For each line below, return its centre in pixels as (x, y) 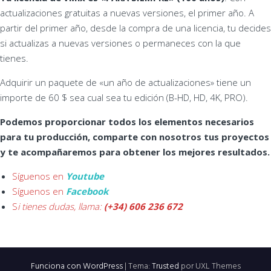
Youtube (85, 176)
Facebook (87, 191)
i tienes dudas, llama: (61, 207)
